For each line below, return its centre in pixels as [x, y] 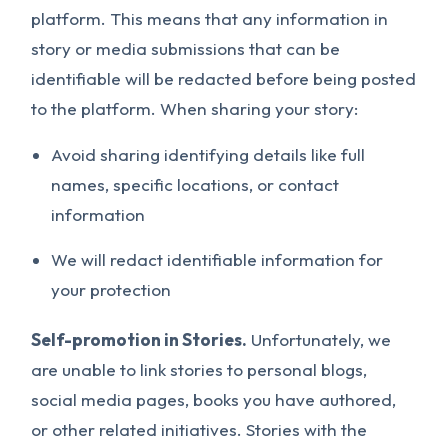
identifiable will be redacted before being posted [224, 78]
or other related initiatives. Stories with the [199, 429]
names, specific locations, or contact [195, 184]
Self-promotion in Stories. [139, 339]
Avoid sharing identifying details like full [208, 154]
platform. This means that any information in [210, 18]
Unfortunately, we [319, 339]
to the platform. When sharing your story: [195, 108]
